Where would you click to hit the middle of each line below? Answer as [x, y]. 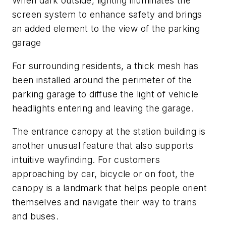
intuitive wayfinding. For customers [86, 159]
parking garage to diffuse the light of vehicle [105, 94]
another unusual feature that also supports [103, 145]
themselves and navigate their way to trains [105, 202]
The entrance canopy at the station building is [109, 131]
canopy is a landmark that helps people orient [109, 188]
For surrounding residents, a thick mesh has [105, 66]
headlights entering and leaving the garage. [104, 108]
